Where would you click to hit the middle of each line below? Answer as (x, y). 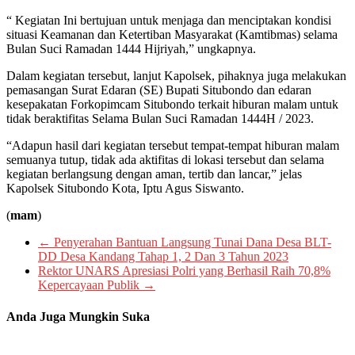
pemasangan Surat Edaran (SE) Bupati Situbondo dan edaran (159, 90)
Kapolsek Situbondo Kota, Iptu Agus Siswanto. (125, 189)
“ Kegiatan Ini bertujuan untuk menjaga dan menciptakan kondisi (169, 21)
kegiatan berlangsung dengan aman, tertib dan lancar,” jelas (154, 174)
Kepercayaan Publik (90, 285)
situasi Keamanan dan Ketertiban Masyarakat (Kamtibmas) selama (172, 35)
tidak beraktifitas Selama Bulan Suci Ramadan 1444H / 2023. (160, 119)
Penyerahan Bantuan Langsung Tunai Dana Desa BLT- (191, 242)
